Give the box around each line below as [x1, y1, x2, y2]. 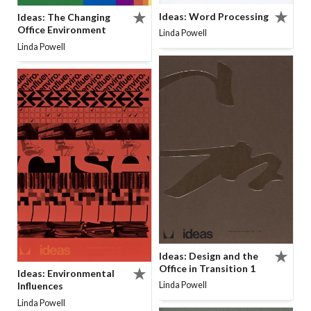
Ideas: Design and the [159, 249, 258, 262]
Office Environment [17, 24, 106, 36]
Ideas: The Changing [17, 11, 110, 24]
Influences [17, 280, 63, 292]
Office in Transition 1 [159, 262, 255, 274]
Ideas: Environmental [17, 267, 115, 280]
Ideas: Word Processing [159, 10, 269, 22]
